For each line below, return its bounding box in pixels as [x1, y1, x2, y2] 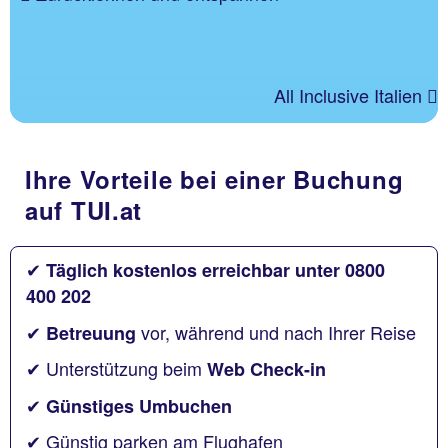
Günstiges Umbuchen [46, 392, 232, 419]
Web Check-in [207, 356, 326, 383]
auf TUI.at [25, 193, 143, 228]
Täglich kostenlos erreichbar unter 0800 [46, 257, 385, 284]
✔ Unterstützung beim [26, 355, 207, 382]
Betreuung [46, 319, 136, 346]
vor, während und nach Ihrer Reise [136, 318, 416, 345]
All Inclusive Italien [274, 82, 427, 109]
